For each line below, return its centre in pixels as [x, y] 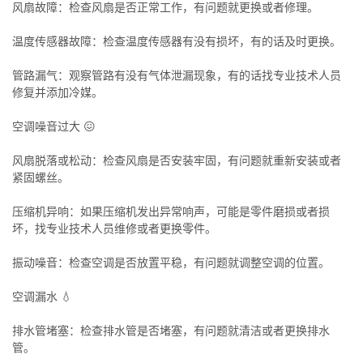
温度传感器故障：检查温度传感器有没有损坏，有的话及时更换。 [177, 41]
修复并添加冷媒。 [58, 92]
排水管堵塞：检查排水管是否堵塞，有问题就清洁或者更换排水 [171, 331]
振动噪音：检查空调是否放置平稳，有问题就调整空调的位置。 [171, 263]
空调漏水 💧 [42, 297]
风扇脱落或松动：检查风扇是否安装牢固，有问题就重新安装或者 [177, 160]
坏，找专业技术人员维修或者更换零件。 [114, 228]
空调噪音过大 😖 [54, 126]
